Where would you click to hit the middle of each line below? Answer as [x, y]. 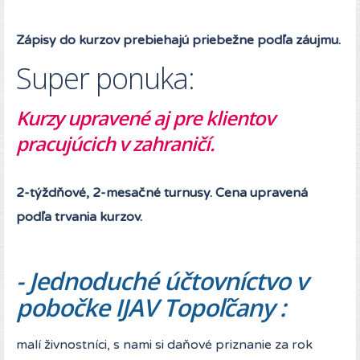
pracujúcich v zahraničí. [115, 144]
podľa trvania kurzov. [79, 217]
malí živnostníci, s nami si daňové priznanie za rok [164, 345]
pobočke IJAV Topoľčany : [151, 308]
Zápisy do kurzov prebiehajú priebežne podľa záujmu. [178, 41]
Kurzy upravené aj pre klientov [145, 118]
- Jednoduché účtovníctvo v [162, 281]
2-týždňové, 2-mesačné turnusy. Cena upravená [162, 193]
